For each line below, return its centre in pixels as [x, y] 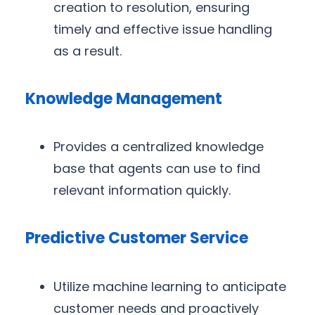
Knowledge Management [124, 98]
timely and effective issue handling [163, 29]
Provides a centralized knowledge [159, 147]
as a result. [88, 51]
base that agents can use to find [157, 169]
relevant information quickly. [142, 191]
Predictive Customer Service [137, 238]
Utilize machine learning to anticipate [170, 286]
